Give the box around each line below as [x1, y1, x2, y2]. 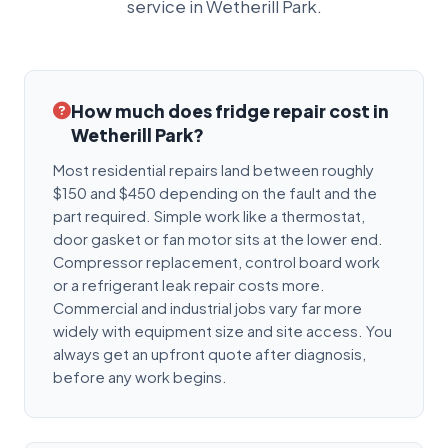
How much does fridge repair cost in [71, 99, 389, 122]
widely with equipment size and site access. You [53, 321, 392, 340]
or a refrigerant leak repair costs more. [53, 275, 325, 294]
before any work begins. [53, 367, 227, 386]
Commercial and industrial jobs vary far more [53, 298, 362, 317]
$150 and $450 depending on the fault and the [53, 183, 377, 202]
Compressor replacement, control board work [53, 252, 380, 271]
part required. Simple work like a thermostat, [53, 206, 365, 225]
